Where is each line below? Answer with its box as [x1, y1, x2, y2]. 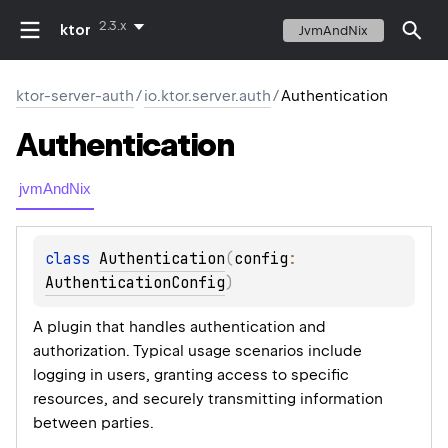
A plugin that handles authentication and [33, 318, 326, 337]
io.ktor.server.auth [144, 87, 271, 105]
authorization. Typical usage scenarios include [33, 342, 362, 361]
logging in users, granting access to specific [33, 366, 349, 385]
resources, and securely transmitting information [33, 390, 383, 409]
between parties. [33, 414, 154, 433]
